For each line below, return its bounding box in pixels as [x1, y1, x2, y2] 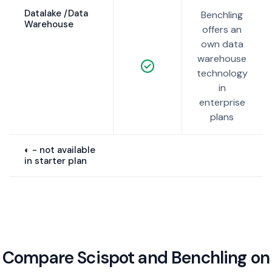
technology [196, 67, 248, 80]
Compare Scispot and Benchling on [2, 246, 270, 270]
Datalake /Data [24, 7, 88, 20]
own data [200, 38, 243, 51]
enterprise [199, 96, 245, 109]
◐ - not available [24, 144, 95, 157]
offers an [202, 23, 242, 36]
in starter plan [24, 155, 87, 168]
